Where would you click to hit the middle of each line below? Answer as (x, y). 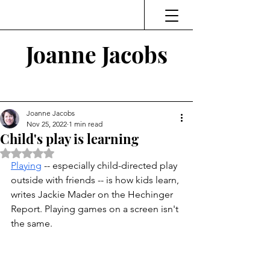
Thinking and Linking (98, 84)
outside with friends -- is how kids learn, (96, 180)
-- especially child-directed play (111, 165)
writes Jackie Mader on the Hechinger (93, 194)
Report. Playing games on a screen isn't (96, 209)
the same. (33, 223)
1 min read (86, 124)
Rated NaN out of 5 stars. (74, 152)
